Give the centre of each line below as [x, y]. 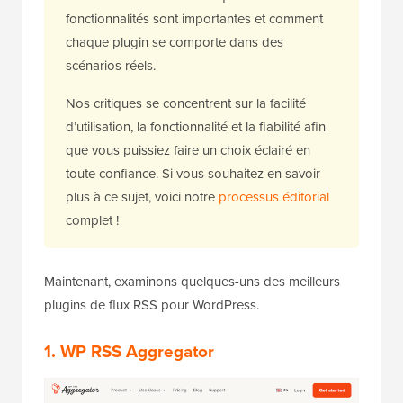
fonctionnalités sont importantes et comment [194, 19]
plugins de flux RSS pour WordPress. [152, 305]
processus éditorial [274, 197]
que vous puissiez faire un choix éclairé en [188, 151]
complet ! [92, 221]
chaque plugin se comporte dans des [175, 43]
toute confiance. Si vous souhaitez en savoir [193, 174]
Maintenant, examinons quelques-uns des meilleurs [192, 282]
